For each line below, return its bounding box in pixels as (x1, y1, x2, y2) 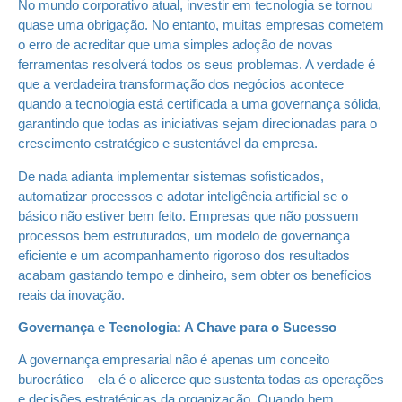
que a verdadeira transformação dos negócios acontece (18, 76, 344, 92)
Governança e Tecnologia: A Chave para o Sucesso (18, 319, 336, 336)
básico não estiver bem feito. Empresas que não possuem (18, 207, 359, 223)
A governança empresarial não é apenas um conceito (18, 352, 329, 368)
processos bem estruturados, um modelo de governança (18, 227, 350, 243)
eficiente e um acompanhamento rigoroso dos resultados (18, 247, 350, 263)
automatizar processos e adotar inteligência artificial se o (18, 188, 348, 204)
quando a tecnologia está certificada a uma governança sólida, (18, 96, 381, 112)
